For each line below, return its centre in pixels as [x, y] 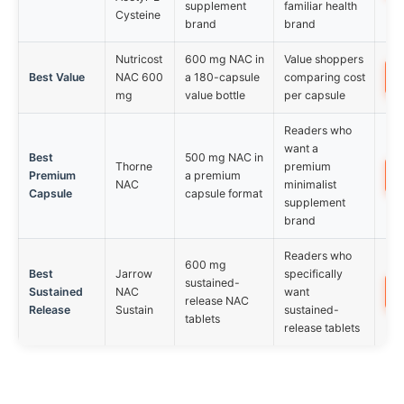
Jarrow [133, 274]
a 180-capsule [222, 78]
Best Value [56, 78]
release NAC [216, 301]
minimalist [310, 185]
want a [301, 149]
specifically [313, 274]
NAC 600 [139, 78]
